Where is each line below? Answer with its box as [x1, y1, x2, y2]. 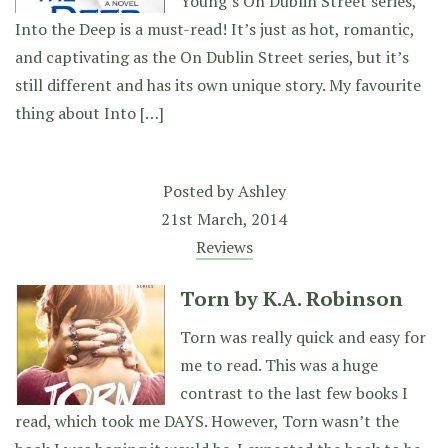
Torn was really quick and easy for [180, 326, 426, 348]
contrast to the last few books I [180, 382, 408, 404]
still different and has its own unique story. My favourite [15, 74, 421, 96]
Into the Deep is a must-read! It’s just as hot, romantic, [15, 18, 414, 40]
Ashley [237, 180, 286, 202]
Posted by [162, 180, 238, 202]
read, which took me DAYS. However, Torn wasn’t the [15, 410, 399, 432]
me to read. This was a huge [180, 354, 378, 376]
